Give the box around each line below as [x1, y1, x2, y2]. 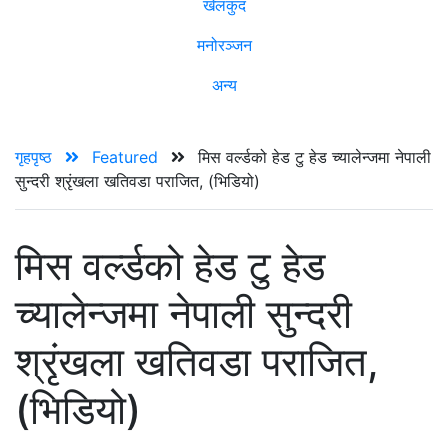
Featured [92, 146, 163, 167]
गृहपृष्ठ [15, 146, 57, 167]
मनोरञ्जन [196, 34, 252, 55]
